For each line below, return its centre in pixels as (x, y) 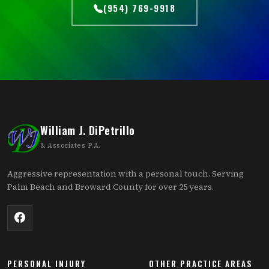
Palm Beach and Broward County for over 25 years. (110, 186)
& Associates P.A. (71, 146)
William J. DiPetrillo (88, 131)
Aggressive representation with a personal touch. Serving (125, 173)
